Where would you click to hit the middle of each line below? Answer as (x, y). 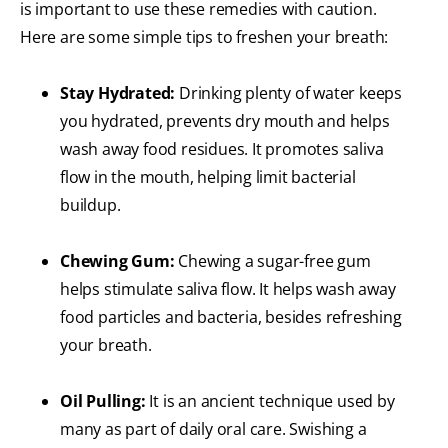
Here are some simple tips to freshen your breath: (204, 37)
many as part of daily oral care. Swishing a (213, 429)
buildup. (90, 205)
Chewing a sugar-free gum (272, 261)
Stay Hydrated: (119, 93)
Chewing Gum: (117, 261)
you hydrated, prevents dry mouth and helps (225, 121)
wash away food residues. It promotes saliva (222, 149)
